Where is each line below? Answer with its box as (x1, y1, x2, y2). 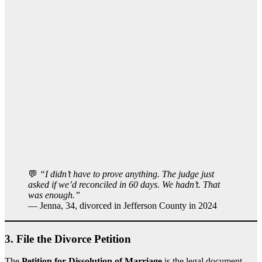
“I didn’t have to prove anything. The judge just (40, 168, 214, 179)
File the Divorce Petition (16, 232, 131, 245)
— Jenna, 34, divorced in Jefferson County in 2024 (28, 200, 217, 211)
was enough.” (28, 189, 80, 200)
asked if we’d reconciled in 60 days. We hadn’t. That (28, 179, 220, 189)
